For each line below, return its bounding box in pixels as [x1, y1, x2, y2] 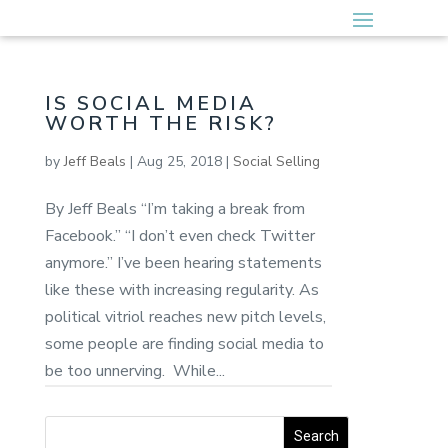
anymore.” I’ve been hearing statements [44, 251, 322, 274]
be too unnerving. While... [44, 359, 225, 382]
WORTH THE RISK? [44, 109, 277, 137]
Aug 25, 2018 [136, 151, 222, 171]
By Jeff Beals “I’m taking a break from [44, 197, 305, 220]
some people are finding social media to [44, 332, 324, 355]
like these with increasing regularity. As [44, 278, 319, 301]
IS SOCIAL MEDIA [44, 89, 257, 117]
